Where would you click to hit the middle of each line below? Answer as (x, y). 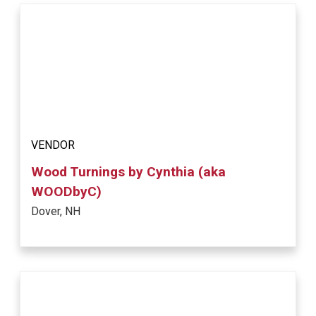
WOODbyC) (67, 192)
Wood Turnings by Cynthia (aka (129, 172)
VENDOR (53, 145)
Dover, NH (56, 212)
